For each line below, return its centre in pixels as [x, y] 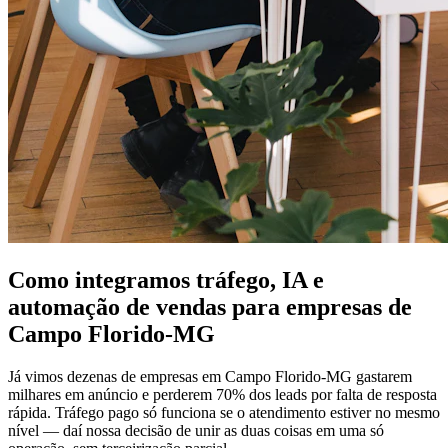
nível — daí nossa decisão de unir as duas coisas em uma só [196, 431]
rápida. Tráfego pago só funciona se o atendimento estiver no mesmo [224, 413]
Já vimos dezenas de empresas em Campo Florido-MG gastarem [210, 377]
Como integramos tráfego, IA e [166, 280]
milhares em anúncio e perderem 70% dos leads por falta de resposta [222, 395]
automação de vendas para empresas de [210, 307]
